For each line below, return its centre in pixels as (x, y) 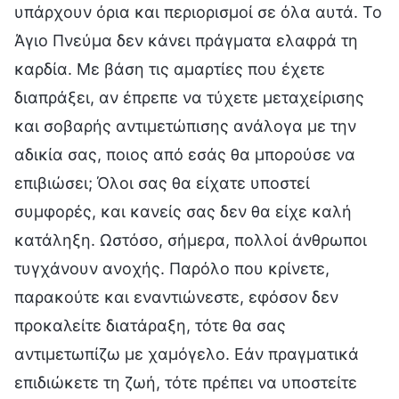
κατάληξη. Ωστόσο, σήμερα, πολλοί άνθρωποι (191, 240)
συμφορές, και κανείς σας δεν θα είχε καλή (183, 211)
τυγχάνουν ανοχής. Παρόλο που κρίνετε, (172, 268)
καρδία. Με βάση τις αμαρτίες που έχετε (170, 69)
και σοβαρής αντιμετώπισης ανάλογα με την (185, 126)
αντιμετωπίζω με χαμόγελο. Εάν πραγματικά (187, 354)
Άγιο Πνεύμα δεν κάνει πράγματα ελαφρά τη (186, 40)
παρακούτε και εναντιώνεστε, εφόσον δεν (176, 297)
